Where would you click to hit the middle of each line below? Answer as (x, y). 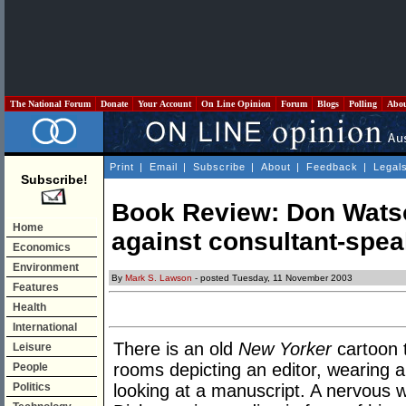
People (30, 367)
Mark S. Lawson (159, 278)
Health (29, 307)
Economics (42, 247)
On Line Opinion (236, 104)
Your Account (164, 104)
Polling (363, 104)
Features (36, 287)
